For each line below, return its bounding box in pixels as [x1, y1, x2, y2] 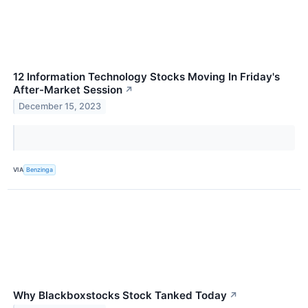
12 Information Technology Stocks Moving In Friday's [13, 69, 280, 83]
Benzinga [26, 166, 54, 174]
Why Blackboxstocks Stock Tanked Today [13, 288, 227, 302]
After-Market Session [13, 82, 122, 96]
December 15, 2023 [19, 101, 102, 112]
